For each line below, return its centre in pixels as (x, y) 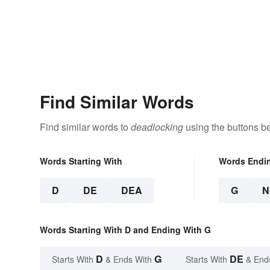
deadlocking (157, 127)
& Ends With (129, 259)
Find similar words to (85, 127)
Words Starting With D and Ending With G (125, 230)
